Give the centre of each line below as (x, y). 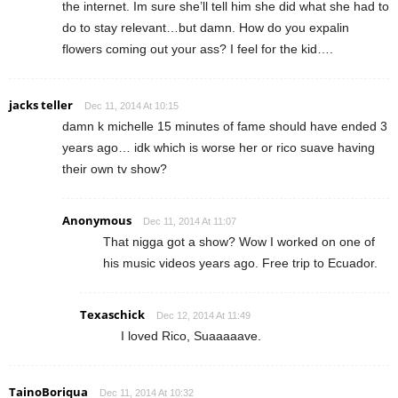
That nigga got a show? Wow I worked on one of (239, 241)
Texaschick (112, 314)
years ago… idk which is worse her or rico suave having (219, 147)
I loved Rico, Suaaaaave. (191, 335)
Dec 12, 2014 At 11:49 (203, 315)
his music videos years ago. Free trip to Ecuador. (240, 263)
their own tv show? (115, 168)
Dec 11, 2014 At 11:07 (190, 221)
